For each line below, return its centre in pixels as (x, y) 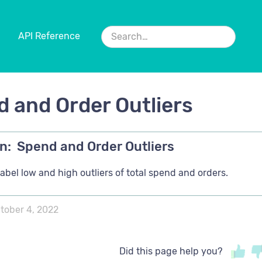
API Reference (49, 36)
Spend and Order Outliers (96, 146)
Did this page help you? (171, 251)
